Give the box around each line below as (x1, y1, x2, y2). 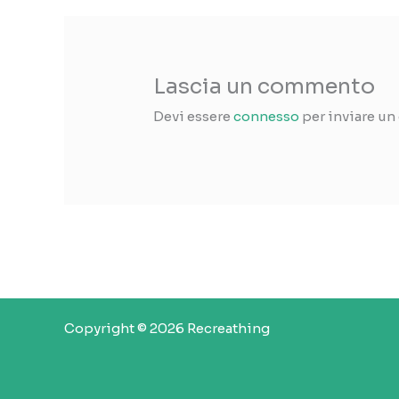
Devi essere (153, 108, 234, 126)
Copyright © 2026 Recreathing (64, 320, 270, 338)
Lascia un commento (153, 73, 376, 101)
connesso (233, 108, 300, 126)
